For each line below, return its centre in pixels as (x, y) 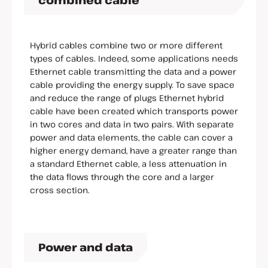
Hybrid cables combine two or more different (126, 45)
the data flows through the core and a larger (122, 177)
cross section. (60, 190)
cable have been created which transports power (134, 111)
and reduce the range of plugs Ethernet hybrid (127, 98)
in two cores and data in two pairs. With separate (132, 124)
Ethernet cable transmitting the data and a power (133, 72)
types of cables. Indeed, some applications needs (134, 59)
